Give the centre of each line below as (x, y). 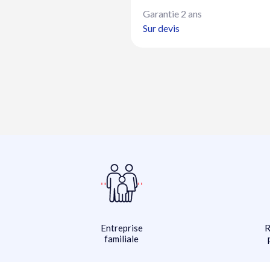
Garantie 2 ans (172, 14)
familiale (122, 239)
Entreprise (121, 228)
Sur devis (161, 28)
